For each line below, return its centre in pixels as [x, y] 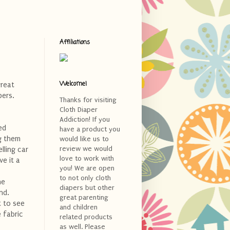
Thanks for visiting [88, 100]
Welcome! [73, 84]
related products [86, 217]
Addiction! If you [85, 119]
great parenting [84, 197]
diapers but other [87, 187]
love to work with [87, 158]
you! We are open [87, 168]
